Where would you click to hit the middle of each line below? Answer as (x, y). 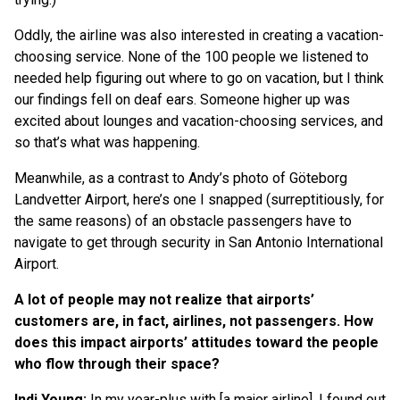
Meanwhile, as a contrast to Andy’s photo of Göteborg (181, 178)
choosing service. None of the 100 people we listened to (192, 56)
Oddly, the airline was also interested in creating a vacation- (199, 35)
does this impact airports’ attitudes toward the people (196, 342)
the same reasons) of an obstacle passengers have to (183, 221)
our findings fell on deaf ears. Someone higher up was (182, 99)
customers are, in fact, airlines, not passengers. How (194, 321)
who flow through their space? (117, 363)
